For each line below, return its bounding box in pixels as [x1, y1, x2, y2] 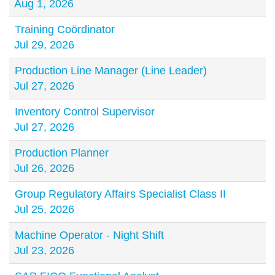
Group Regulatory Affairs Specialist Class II [15, 188, 226, 200]
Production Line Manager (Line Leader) [15, 64, 207, 77]
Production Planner [15, 147, 109, 159]
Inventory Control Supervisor [15, 106, 155, 118]
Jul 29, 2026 [14, 39, 74, 51]
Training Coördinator [15, 23, 115, 36]
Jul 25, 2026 [14, 203, 74, 215]
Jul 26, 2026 [14, 162, 74, 174]
